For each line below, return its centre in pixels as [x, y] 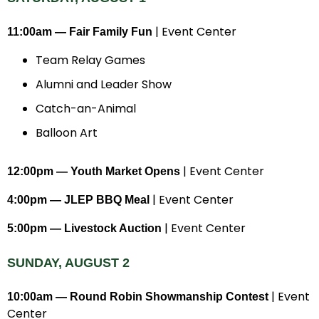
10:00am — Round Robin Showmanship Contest [138, 296]
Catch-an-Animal [86, 108]
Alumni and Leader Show [104, 84]
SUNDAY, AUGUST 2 [68, 262]
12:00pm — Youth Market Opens [94, 171]
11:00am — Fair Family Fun [80, 31]
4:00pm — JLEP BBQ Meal [78, 199]
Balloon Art [67, 132]
